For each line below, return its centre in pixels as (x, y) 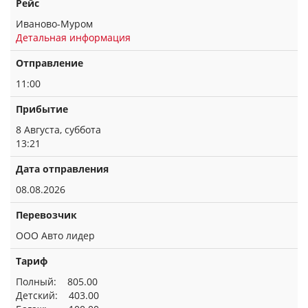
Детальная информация (73, 37)
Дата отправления (62, 169)
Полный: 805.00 (57, 282)
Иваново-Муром (54, 24)
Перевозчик (46, 215)
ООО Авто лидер (55, 235)
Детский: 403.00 (57, 295)
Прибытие (42, 109)
